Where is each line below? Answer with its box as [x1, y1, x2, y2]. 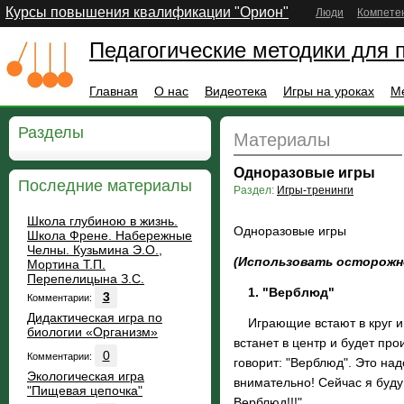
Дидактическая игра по [27, 310, 162, 325]
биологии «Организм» [27, 325, 158, 339]
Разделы [18, 124, 84, 142]
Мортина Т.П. [27, 257, 106, 271]
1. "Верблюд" [248, 285, 335, 299]
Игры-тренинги [277, 184, 353, 197]
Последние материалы [18, 177, 192, 195]
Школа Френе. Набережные [27, 228, 192, 243]
